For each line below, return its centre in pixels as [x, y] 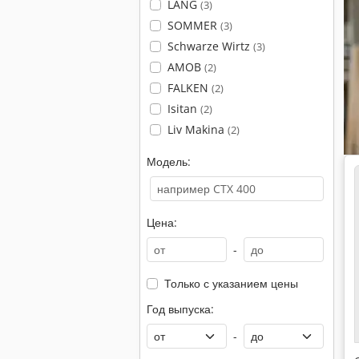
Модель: [169, 161]
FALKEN [189, 88]
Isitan [184, 109]
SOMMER [194, 25]
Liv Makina [197, 129]
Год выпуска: [180, 309]
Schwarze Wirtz [210, 46]
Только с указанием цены [231, 283]
